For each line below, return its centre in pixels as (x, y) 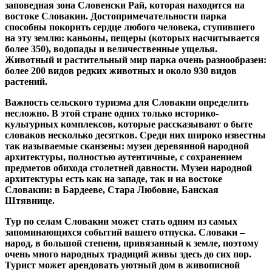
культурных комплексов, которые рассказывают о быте (129, 124)
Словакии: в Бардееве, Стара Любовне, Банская (112, 190)
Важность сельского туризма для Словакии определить (127, 102)
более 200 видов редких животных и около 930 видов (121, 71)
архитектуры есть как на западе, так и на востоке (114, 179)
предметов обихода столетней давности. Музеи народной (128, 168)
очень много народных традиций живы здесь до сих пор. (128, 254)
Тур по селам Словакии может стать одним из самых (121, 221)
